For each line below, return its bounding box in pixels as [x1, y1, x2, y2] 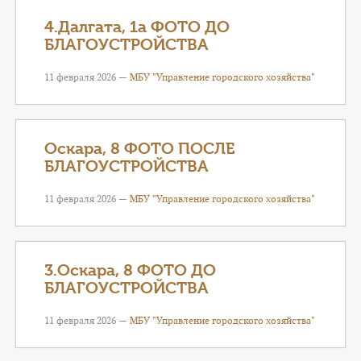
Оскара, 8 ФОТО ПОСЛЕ [44, 139, 235, 158]
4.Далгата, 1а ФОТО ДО [44, 18, 230, 36]
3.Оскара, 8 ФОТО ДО [44, 261, 216, 280]
